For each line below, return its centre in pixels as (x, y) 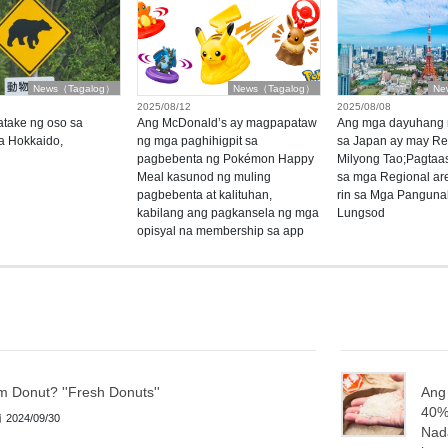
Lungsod (360, 213)
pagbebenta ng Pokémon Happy (225, 159)
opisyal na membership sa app (220, 231)
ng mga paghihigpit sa (197, 141)
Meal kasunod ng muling (203, 177)
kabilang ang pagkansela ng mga (227, 213)
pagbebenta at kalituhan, (204, 195)
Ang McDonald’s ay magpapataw (226, 123)
